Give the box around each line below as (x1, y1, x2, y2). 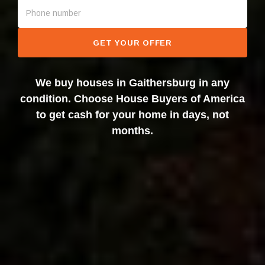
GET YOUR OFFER (93, 38, 172, 47)
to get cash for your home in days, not (36, 109, 229, 121)
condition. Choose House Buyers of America (20, 93, 245, 105)
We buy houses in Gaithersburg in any (35, 77, 230, 89)
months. (112, 125, 153, 137)
